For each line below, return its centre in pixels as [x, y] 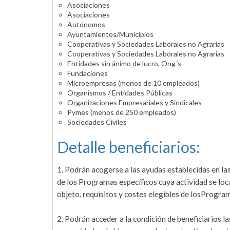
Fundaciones [88, 73]
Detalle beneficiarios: [129, 147]
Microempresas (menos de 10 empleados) [133, 83]
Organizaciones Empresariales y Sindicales [135, 103]
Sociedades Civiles [97, 122]
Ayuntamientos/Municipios [110, 34]
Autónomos [86, 25]
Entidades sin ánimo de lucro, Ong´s [124, 64]
